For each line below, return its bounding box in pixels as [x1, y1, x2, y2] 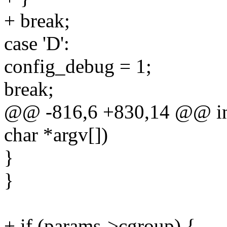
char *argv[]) [4, 124, 108, 146]
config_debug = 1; [4, 55, 152, 78]
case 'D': [4, 32, 69, 55]
